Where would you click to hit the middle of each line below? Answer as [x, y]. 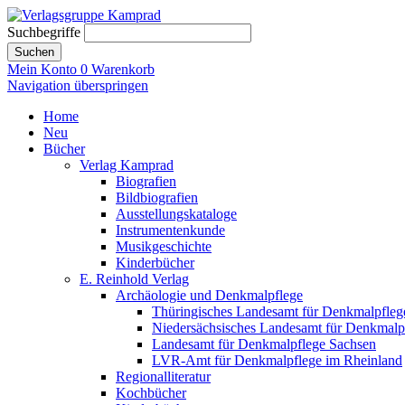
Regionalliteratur [163, 377]
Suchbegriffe [44, 32]
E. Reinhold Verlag [134, 279]
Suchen [34, 52]
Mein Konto [42, 69]
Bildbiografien [157, 198]
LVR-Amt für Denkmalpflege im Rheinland [277, 360]
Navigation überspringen [78, 85]
